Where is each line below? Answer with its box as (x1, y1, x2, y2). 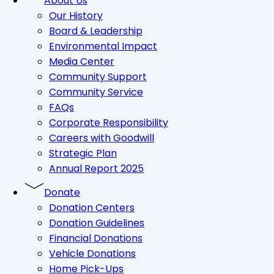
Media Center (49, 54, 114, 68)
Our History (49, 9, 103, 23)
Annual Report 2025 (49, 161, 144, 176)
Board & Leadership (49, 24, 143, 38)
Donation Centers (49, 201, 135, 215)
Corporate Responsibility (49, 116, 168, 130)
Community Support (49, 70, 147, 84)
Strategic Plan (49, 146, 117, 160)
